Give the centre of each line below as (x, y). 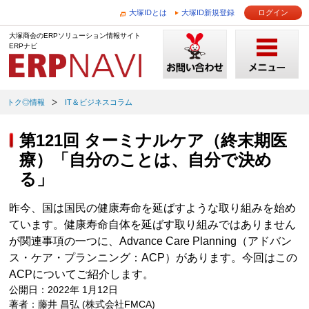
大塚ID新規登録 (208, 12)
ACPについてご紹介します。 (82, 274)
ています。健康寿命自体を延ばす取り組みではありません (153, 225)
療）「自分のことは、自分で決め (146, 160)
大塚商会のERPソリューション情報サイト (75, 36)
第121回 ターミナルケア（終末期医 (153, 140)
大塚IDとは (148, 12)
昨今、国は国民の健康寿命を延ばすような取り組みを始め (153, 208)
